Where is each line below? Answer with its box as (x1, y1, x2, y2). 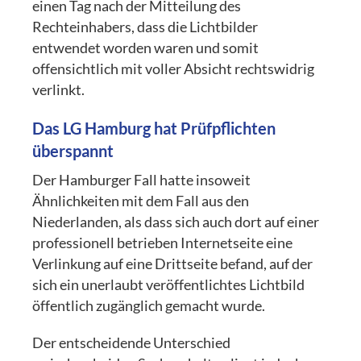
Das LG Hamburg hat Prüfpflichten (32, 118, 276, 138)
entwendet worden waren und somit (32, 39, 259, 56)
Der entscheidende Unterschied (32, 334, 231, 351)
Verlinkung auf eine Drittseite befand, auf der (32, 255, 313, 272)
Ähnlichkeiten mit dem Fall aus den (32, 192, 250, 210)
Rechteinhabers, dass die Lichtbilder (32, 18, 259, 35)
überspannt (32, 140, 114, 160)
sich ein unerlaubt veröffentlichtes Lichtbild (32, 276, 305, 293)
